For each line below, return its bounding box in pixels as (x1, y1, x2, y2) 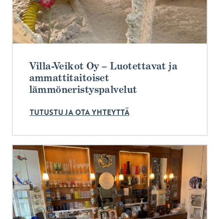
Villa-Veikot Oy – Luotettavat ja (29, 59, 178, 72)
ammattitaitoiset (29, 71, 109, 84)
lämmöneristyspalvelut (29, 83, 137, 96)
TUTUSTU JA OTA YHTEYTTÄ (29, 108, 130, 118)
